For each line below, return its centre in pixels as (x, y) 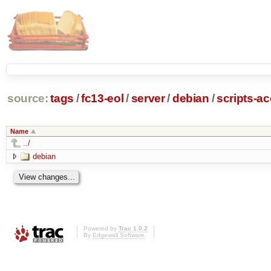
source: (28, 99)
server (148, 99)
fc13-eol (103, 99)
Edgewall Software (119, 235)
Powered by (101, 229)
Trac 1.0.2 (133, 229)
